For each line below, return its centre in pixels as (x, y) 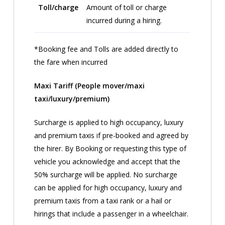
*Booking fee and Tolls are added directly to (106, 49)
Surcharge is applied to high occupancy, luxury (109, 122)
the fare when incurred (71, 62)
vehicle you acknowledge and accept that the (107, 161)
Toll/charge (59, 7)
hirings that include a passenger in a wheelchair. (111, 213)
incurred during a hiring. (124, 20)
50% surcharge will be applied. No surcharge (106, 174)
